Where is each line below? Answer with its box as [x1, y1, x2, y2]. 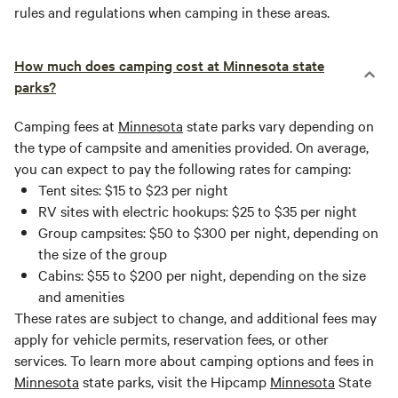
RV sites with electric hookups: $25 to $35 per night [38, 201, 357, 221]
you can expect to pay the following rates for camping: [14, 158, 351, 179]
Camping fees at [14, 115, 118, 136]
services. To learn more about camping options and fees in [14, 350, 374, 370]
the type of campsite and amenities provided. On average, [14, 137, 369, 157]
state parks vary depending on [183, 115, 374, 136]
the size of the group [38, 243, 167, 264]
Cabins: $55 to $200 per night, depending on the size [38, 265, 366, 285]
